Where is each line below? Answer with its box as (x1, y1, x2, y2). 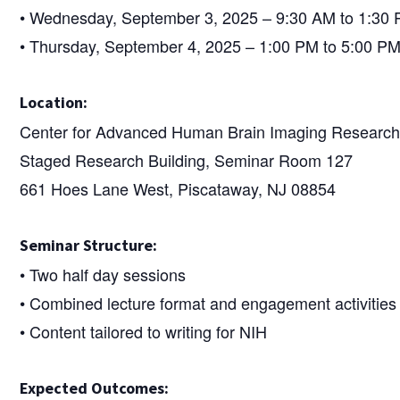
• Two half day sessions (20, 262, 187, 286)
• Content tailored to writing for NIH (20, 319, 268, 343)
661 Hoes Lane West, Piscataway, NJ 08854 (20, 176, 337, 200)
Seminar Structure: (20, 234, 158, 255)
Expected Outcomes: (20, 377, 170, 398)
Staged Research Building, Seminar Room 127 (20, 147, 354, 171)
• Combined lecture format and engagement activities (20, 290, 397, 314)
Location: (20, 91, 88, 112)
